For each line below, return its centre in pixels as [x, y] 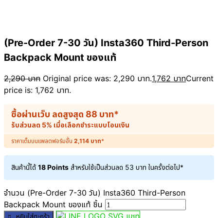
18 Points [53, 167]
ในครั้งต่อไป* [165, 167]
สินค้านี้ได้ [25, 167]
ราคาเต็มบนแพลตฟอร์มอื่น [43, 141]
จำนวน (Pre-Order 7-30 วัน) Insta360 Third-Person [95, 193]
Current [200, 79]
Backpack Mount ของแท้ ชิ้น [53, 205]
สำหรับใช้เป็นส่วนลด [97, 167]
